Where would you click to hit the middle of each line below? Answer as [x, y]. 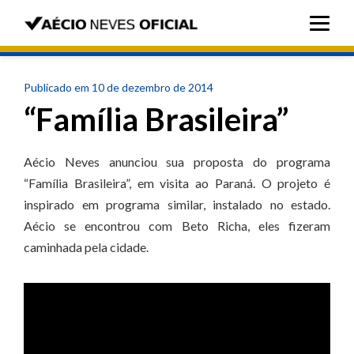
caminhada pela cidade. [86, 247]
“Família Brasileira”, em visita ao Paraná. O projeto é [177, 183]
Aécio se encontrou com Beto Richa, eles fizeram [177, 226]
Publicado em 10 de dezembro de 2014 [119, 87]
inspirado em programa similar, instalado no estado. [177, 204]
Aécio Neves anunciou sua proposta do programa [177, 162]
